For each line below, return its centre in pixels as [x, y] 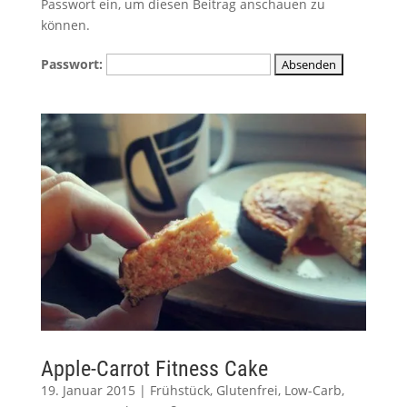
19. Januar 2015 [88, 391]
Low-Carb [313, 391]
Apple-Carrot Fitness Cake [154, 369]
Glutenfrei [247, 391]
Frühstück [179, 391]
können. [65, 25]
